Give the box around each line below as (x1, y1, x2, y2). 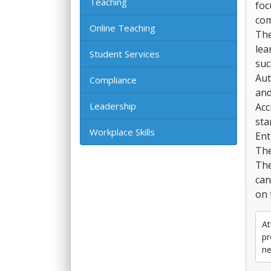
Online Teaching (90, 22, 155, 34)
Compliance (90, 74, 137, 86)
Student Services (90, 48, 160, 60)
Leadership (90, 100, 136, 112)
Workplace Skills (90, 126, 155, 138)
